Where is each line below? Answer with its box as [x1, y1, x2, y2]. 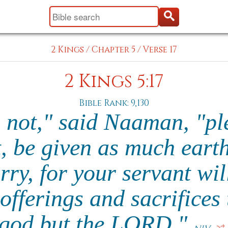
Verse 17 [143, 44, 177, 55]
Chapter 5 [92, 44, 135, 55]
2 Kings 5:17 [64, 70, 164, 94]
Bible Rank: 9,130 [79, 97, 149, 109]
